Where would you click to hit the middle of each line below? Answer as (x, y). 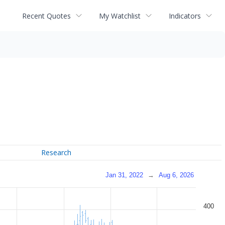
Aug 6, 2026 (176, 175)
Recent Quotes (46, 16)
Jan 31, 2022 (124, 175)
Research (57, 153)
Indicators (185, 16)
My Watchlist (120, 16)
